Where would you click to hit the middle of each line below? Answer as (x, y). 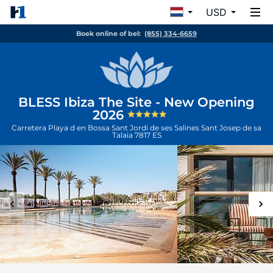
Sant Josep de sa (231, 128)
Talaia (123, 135)
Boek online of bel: (108, 34)
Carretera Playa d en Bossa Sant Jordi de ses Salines (106, 128)
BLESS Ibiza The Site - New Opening (136, 102)
